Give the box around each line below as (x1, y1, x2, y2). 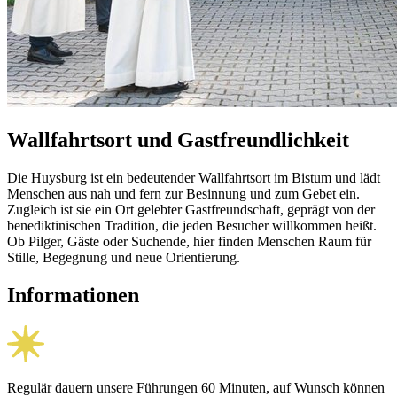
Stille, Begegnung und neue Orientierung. (7, 250, 240, 266)
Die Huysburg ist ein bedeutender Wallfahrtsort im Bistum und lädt (7, 170, 380, 186)
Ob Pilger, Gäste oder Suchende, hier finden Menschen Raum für (7, 234, 371, 250)
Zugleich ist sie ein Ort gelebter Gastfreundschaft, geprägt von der (7, 202, 375, 218)
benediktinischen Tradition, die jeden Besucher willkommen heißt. (7, 218, 377, 234)
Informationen (7, 284, 139, 307)
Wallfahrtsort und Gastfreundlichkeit (7, 128, 349, 152)
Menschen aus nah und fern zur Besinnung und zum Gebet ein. (7, 186, 360, 202)
